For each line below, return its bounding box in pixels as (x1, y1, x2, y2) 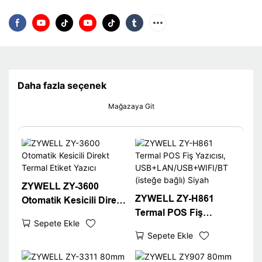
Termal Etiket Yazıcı (21, 209, 107, 219)
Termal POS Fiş (135, 207, 203, 218)
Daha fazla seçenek (18, 80, 106, 92)
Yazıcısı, (135, 221, 171, 232)
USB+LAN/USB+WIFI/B (135, 235, 237, 246)
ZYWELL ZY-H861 (135, 193, 214, 204)
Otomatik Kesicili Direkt (21, 195, 125, 205)
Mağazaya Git (108, 102, 154, 111)
